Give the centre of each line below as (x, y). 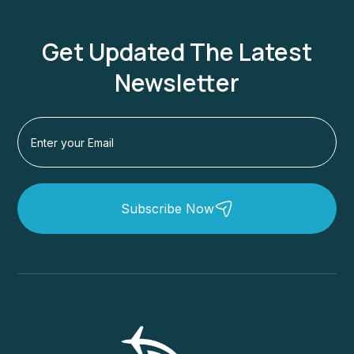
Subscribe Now (168, 209)
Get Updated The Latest (177, 52)
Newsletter (177, 83)
